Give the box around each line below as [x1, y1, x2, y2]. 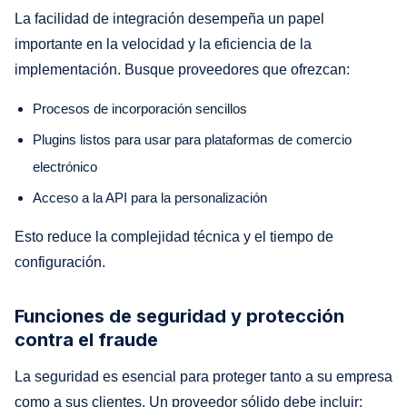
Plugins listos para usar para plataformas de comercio [33, 131, 352, 147]
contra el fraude [15, 328, 158, 351]
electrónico [33, 158, 97, 174]
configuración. [15, 253, 105, 270]
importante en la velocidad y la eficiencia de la [15, 35, 312, 52]
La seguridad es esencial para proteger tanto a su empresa [15, 368, 392, 384]
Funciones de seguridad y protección [15, 304, 344, 327]
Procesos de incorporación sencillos [33, 100, 247, 116]
